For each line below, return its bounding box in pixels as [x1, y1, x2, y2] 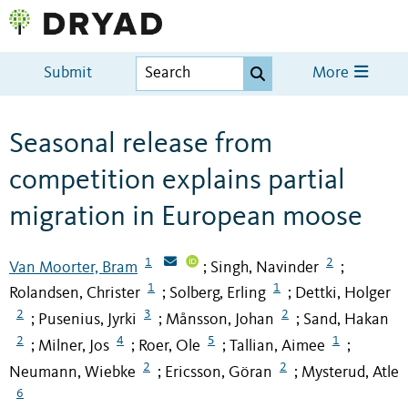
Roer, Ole [138, 338, 200, 355]
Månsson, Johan [166, 311, 274, 329]
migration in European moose [9, 202, 362, 232]
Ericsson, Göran [165, 363, 272, 381]
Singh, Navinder [210, 259, 319, 276]
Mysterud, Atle [301, 363, 399, 381]
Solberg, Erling [169, 285, 266, 302]
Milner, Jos [38, 338, 109, 355]
